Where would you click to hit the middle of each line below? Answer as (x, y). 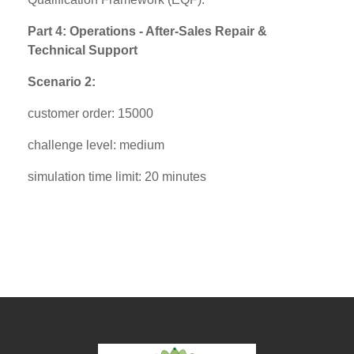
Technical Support (83, 50)
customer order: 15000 (90, 113)
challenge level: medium (96, 145)
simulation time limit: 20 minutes (117, 177)
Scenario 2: (62, 82)
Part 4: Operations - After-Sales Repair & (147, 31)
